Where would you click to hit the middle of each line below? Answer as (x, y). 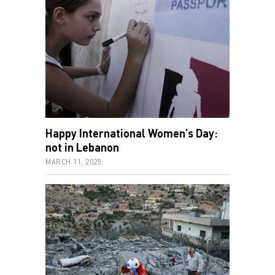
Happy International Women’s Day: (132, 133)
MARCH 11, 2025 (73, 161)
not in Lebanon (82, 147)
